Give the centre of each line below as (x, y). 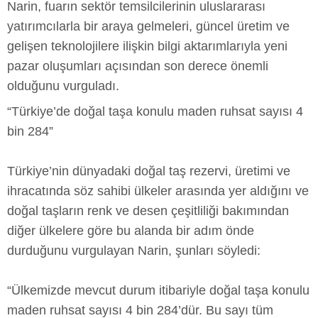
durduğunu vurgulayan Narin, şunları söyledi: (134, 251)
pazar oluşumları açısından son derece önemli (138, 66)
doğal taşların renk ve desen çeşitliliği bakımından (148, 211)
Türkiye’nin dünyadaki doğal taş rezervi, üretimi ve (149, 171)
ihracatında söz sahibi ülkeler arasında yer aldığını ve (158, 191)
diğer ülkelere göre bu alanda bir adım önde (131, 231)
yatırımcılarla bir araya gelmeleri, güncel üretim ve (148, 27)
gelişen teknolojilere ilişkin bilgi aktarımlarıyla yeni (147, 46)
